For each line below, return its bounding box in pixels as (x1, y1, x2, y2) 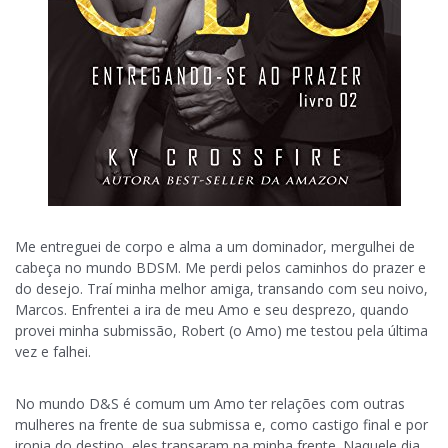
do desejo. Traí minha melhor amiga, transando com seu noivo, (15, 279, 428, 299)
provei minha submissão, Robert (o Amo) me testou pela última (15, 321, 428, 341)
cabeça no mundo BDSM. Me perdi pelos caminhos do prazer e (15, 258, 426, 278)
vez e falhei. (15, 342, 91, 362)
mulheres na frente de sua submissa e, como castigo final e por (15, 415, 428, 435)
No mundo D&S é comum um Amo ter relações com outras (15, 394, 405, 414)
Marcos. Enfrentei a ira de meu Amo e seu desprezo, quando (15, 300, 409, 320)
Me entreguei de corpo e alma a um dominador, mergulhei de (15, 237, 415, 257)
